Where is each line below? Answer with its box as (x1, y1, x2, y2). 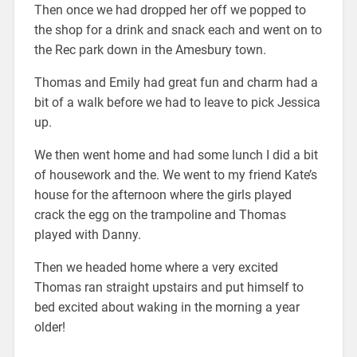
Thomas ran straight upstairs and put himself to (33, 279, 304, 295)
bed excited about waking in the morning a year (33, 299, 300, 315)
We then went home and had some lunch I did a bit (33, 147, 318, 163)
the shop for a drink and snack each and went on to (33, 22, 322, 37)
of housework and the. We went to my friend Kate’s (33, 167, 317, 182)
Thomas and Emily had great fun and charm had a (33, 74, 318, 90)
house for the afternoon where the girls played (33, 186, 292, 202)
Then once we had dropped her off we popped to (33, 2, 306, 18)
